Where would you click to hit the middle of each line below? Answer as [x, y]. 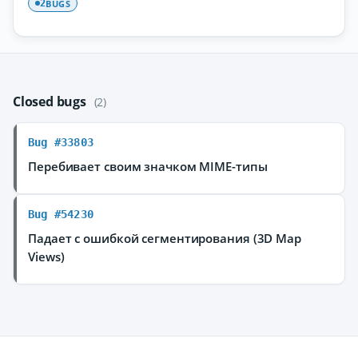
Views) [46, 257]
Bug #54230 [61, 214]
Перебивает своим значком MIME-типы [148, 166]
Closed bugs [51, 101]
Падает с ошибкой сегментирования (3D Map [165, 238]
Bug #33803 [61, 142]
